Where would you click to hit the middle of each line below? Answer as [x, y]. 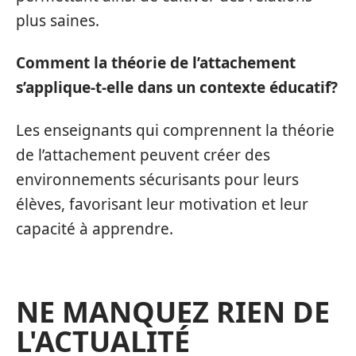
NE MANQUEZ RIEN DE [173, 311]
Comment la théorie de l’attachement [156, 63]
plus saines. [58, 20]
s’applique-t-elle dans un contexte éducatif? [177, 88]
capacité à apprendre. [95, 228]
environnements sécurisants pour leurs [157, 179]
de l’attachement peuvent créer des [143, 155]
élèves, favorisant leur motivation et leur [162, 204]
